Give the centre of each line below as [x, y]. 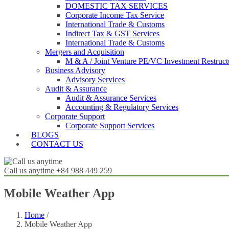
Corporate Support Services [110, 125]
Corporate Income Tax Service [115, 15]
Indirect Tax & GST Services [112, 33]
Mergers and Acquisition [85, 52]
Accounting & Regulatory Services [122, 107]
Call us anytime [29, 170]
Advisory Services [95, 79]
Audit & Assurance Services [111, 98]
